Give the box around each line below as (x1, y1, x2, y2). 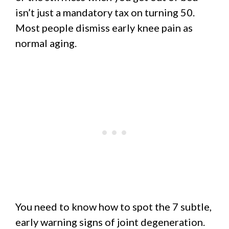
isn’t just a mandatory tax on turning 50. (15, 6, 195, 19)
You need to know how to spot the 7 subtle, (15, 200, 212, 213)
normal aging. (15, 37, 77, 50)
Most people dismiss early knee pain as (15, 21, 193, 34)
